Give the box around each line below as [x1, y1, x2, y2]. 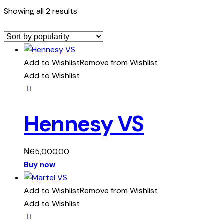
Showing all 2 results [4, 6, 77, 17]
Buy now [24, 160, 55, 170]
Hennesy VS [24, 109, 144, 139]
